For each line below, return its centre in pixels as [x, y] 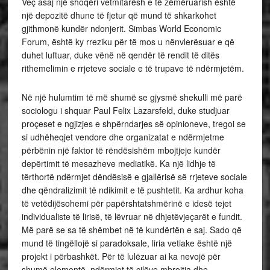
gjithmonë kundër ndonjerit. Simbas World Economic [121, 28]
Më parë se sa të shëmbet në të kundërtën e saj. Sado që [131, 230]
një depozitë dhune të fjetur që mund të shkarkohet [119, 15]
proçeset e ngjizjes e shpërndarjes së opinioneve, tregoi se [133, 124]
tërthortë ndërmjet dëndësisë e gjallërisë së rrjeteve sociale [134, 177]
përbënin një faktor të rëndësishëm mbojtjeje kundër [121, 150]
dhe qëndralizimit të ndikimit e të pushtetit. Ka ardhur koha [132, 190]
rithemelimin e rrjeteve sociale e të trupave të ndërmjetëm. [133, 68]
